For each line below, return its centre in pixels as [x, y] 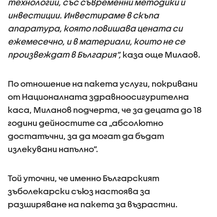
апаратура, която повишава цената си [95, 28]
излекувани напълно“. [53, 149]
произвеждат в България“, [64, 54]
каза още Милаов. [161, 54]
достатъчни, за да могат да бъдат [86, 136]
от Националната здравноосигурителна [98, 97]
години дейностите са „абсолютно [85, 123]
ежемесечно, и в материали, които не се [96, 41]
